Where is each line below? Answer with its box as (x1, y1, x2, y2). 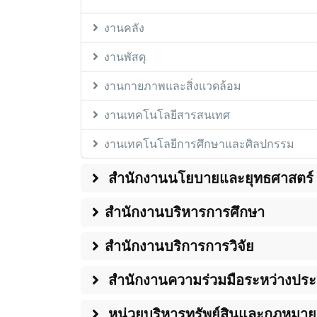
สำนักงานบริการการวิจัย (105, 236, 254, 256)
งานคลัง (104, 20, 144, 36)
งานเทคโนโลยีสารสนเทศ (104, 107, 230, 123)
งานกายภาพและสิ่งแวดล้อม (104, 78, 241, 94)
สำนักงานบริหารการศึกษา (105, 202, 265, 222)
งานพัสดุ (104, 49, 146, 65)
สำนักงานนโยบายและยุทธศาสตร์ (105, 168, 313, 188)
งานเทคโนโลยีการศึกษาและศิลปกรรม (104, 136, 294, 152)
